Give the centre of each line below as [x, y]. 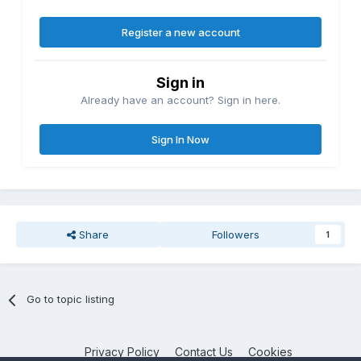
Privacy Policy [122, 352]
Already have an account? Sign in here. [180, 100]
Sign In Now [180, 140]
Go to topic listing [71, 299]
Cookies [270, 352]
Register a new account [180, 33]
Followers [236, 235]
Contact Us [203, 352]
